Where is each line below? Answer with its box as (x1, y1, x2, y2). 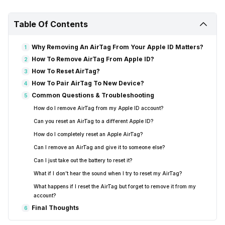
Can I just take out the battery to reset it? (34, 157, 132, 164)
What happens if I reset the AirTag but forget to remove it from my (34, 183, 196, 190)
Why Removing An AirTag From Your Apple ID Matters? (32, 43, 203, 51)
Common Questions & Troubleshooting (32, 91, 154, 99)
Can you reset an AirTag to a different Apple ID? (34, 118, 153, 125)
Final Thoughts (32, 204, 79, 212)
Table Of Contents (14, 19, 88, 30)
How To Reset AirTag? (32, 67, 100, 75)
